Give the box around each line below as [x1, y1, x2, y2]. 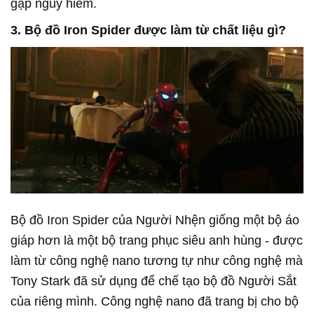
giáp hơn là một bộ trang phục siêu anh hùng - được [11, 233, 303, 247]
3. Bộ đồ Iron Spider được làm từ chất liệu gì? [11, 22, 286, 37]
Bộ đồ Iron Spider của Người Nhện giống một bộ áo [11, 212, 299, 227]
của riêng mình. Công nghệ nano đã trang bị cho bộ [11, 294, 299, 308]
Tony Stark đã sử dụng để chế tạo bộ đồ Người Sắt [11, 273, 296, 288]
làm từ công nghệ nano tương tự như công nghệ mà [11, 253, 303, 268]
